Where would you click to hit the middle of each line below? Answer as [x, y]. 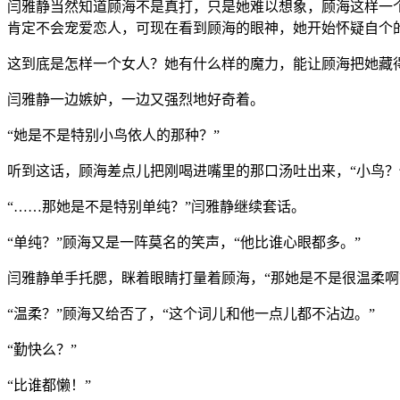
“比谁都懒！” [49, 385]
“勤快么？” [42, 349]
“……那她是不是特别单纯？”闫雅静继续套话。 [156, 206]
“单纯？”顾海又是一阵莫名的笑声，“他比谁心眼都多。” [184, 242]
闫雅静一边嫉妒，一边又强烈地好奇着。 [136, 99]
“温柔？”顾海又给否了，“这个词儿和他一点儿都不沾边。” [191, 313]
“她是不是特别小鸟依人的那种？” [113, 135]
